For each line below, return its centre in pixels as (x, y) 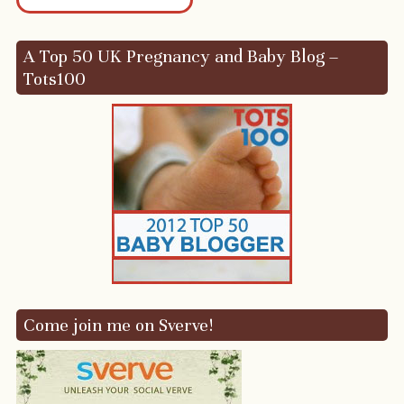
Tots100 (54, 78)
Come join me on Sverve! (118, 325)
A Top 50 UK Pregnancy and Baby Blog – (180, 56)
